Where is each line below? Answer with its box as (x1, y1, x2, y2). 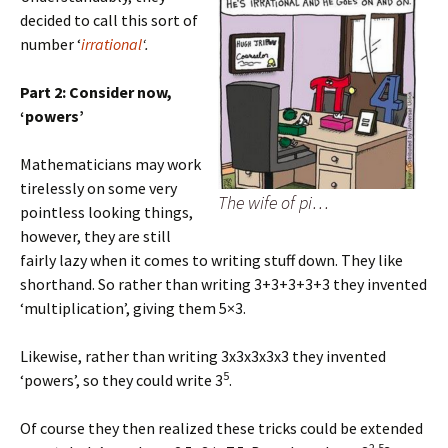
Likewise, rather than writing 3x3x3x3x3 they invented (20, 346, 386, 366)
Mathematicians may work (20, 154, 201, 174)
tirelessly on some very (20, 178, 177, 198)
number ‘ (20, 34, 81, 54)
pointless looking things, (20, 202, 193, 222)
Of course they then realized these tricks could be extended (20, 418, 423, 438)
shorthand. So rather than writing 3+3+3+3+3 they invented (20, 274, 427, 294)
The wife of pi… (218, 191, 329, 214)
